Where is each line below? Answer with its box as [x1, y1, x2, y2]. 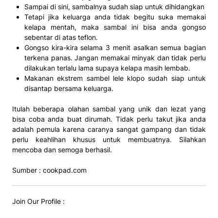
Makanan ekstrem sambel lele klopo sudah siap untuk [24, 73, 206, 82]
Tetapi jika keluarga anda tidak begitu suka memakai [24, 12, 206, 21]
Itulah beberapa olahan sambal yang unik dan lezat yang [12, 104, 206, 113]
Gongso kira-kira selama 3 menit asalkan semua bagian [24, 43, 206, 52]
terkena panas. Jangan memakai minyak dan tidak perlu [24, 53, 206, 62]
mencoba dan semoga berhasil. [12, 145, 112, 154]
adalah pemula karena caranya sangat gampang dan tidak [12, 125, 206, 133]
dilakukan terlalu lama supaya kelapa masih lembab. [24, 63, 190, 72]
